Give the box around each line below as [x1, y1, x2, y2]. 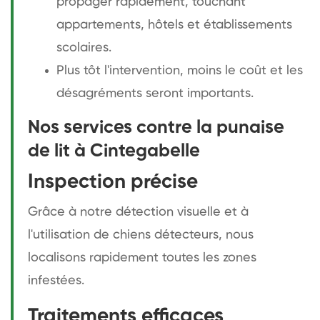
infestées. [28, 274, 84, 287]
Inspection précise [28, 171, 198, 192]
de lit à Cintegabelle [28, 141, 200, 161]
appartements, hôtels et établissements [56, 18, 292, 31]
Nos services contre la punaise [28, 118, 284, 137]
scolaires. [56, 41, 111, 54]
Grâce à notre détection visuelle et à [28, 205, 249, 219]
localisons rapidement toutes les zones [28, 251, 256, 264]
